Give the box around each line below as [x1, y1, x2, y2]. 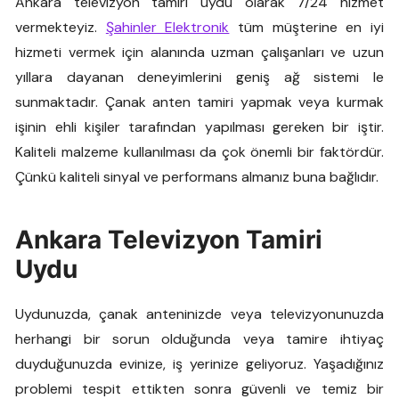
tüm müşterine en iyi [229, 17, 384, 37]
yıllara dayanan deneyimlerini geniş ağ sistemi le [15, 67, 384, 86]
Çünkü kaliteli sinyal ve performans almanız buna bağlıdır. [15, 167, 379, 186]
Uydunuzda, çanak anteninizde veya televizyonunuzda [15, 304, 384, 323]
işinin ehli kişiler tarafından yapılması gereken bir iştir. [15, 117, 384, 136]
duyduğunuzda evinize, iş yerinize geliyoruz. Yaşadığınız [15, 354, 384, 373]
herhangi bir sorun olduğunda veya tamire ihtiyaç [15, 329, 384, 348]
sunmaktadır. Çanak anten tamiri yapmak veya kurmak [15, 92, 384, 111]
